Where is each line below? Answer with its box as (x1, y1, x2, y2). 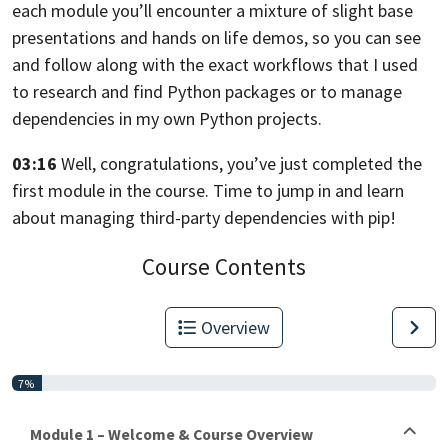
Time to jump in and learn (213, 178, 404, 202)
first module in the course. (12, 178, 209, 202)
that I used (337, 52, 418, 76)
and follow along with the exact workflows (12, 52, 333, 76)
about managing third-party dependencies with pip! (12, 205, 396, 229)
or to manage (300, 79, 402, 103)
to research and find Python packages (12, 79, 296, 103)
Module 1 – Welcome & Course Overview (30, 424, 313, 444)
